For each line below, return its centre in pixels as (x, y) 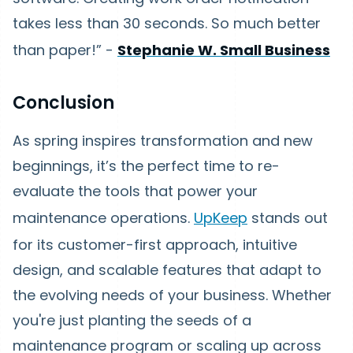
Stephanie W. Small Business (224, 50)
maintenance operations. (103, 218)
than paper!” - (65, 50)
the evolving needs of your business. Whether (172, 295)
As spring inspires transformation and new (163, 141)
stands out (288, 218)
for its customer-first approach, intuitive (155, 245)
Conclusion (63, 103)
